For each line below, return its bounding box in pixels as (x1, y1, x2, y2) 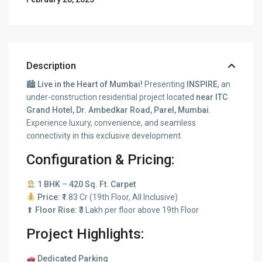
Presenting (143, 79, 187, 89)
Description (26, 60, 77, 71)
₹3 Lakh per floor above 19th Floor (77, 205, 199, 215)
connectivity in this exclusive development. (26, 130, 183, 140)
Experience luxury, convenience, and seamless (26, 118, 196, 127)
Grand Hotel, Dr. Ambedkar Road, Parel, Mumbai (26, 105, 209, 115)
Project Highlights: (26, 225, 144, 242)
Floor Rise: (35, 205, 78, 215)
